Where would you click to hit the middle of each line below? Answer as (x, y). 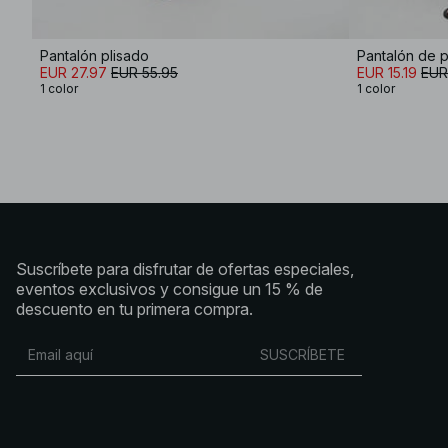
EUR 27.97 (73, 72)
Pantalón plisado (94, 55)
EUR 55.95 (144, 72)
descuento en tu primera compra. (134, 308)
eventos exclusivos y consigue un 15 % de (169, 288)
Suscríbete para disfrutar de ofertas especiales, (185, 268)
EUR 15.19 (387, 72)
